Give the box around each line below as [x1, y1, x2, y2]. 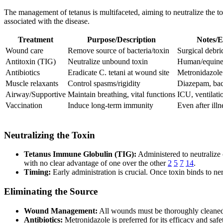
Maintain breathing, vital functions [68, 90, 175, 99]
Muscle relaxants [5, 79, 58, 88]
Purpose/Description [87, 35, 156, 44]
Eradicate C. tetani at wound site [68, 68, 169, 77]
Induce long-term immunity [68, 101, 153, 110]
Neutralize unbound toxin [68, 57, 148, 66]
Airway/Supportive [5, 90, 66, 99]
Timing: [24, 168, 51, 177]
